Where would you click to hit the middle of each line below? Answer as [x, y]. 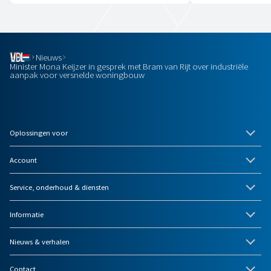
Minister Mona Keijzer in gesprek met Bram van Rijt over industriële [129, 67]
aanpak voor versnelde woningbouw [77, 75]
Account [23, 160]
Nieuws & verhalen [40, 242]
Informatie [27, 214]
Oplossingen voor [39, 133]
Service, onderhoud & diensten [59, 187]
